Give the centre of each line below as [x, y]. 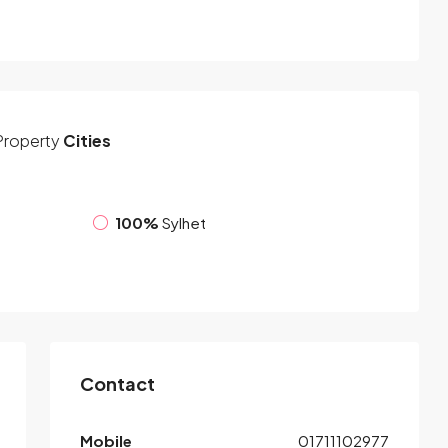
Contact [117, 383]
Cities [85, 140]
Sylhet [184, 223]
